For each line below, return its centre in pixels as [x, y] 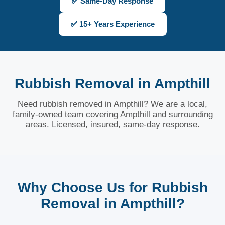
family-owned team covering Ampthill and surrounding [113, 114]
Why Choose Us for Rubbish [113, 188]
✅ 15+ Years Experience [113, 24]
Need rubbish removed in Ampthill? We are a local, [113, 104]
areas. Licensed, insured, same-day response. [113, 124]
